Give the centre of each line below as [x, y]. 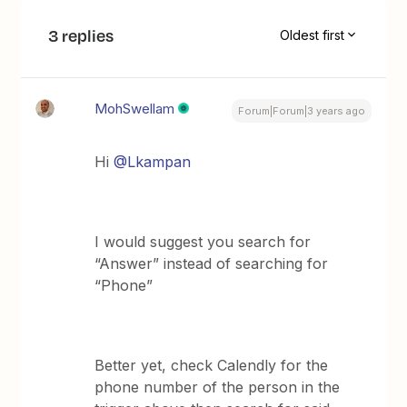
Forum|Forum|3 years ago [301, 110]
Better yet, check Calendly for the [212, 365]
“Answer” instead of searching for [212, 263]
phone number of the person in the [218, 387]
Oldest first [312, 35]
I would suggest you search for [203, 241]
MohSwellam [135, 108]
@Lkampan [153, 161]
